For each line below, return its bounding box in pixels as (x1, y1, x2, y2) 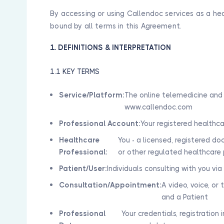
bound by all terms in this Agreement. (50, 22, 181, 30)
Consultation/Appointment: (59, 181, 162, 189)
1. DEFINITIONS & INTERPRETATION (50, 43, 171, 51)
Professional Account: (59, 119, 141, 127)
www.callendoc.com (124, 103, 193, 111)
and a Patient (161, 193, 208, 201)
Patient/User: (59, 164, 107, 172)
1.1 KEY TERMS (50, 67, 100, 75)
